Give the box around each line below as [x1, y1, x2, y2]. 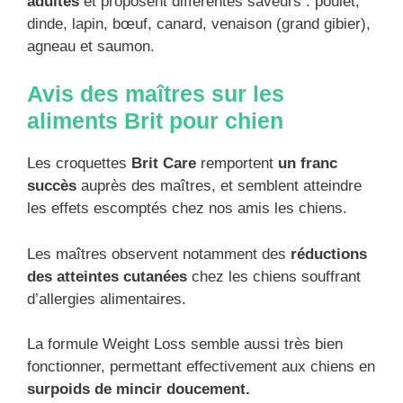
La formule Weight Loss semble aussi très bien [27, 336, 343, 354]
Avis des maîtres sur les [27, 81, 284, 107]
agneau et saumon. [27, 37, 155, 55]
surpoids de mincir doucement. [27, 381, 250, 399]
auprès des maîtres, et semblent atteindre [76, 177, 362, 195]
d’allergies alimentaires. [27, 290, 186, 308]
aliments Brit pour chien [27, 108, 283, 134]
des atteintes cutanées [27, 267, 187, 285]
